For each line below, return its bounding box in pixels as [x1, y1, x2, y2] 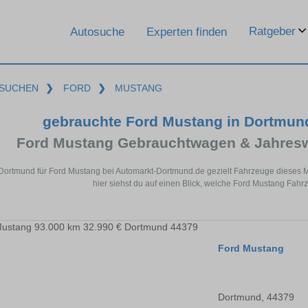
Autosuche [70, 25, 124, 38]
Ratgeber [249, 25, 296, 38]
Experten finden [146, 25, 227, 38]
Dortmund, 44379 [218, 291, 294, 303]
